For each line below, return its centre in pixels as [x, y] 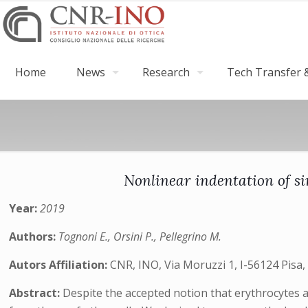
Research [166, 72]
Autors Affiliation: [60, 265]
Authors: [34, 236]
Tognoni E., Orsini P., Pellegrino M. [140, 236]
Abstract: [36, 293]
